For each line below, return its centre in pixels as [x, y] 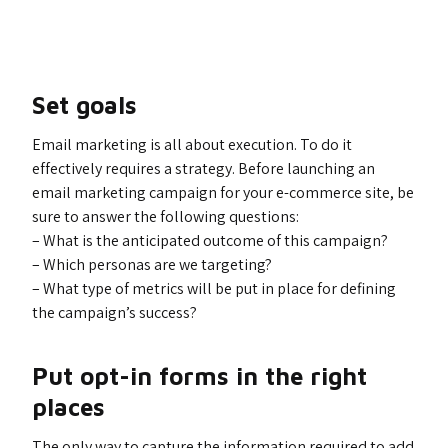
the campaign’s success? [114, 312]
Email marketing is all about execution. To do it [192, 144]
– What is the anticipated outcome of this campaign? [210, 240]
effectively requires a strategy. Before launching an [203, 168]
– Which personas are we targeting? [152, 264]
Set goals [84, 105]
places [68, 407]
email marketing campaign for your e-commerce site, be [223, 192]
